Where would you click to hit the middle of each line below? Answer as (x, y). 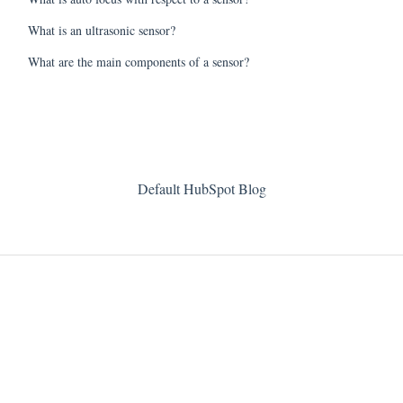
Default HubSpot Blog (201, 189)
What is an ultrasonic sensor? (101, 30)
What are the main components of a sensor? (138, 61)
